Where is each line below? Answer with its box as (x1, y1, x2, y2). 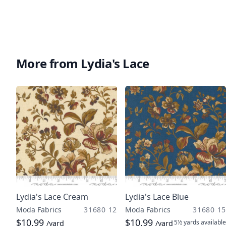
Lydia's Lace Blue (125, 191, 189, 202)
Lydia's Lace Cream (16, 191, 88, 202)
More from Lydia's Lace (16, 55, 149, 72)
